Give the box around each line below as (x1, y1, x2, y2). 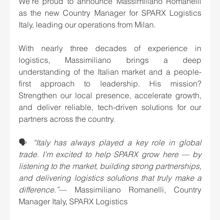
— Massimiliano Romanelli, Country (59, 185, 201, 195)
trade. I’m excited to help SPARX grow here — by (19, 149, 201, 160)
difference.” (19, 185, 59, 195)
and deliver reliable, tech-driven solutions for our (19, 102, 201, 112)
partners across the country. (19, 114, 115, 124)
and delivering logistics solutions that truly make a (19, 173, 201, 183)
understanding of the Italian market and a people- (19, 67, 201, 77)
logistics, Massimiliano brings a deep (19, 55, 201, 65)
